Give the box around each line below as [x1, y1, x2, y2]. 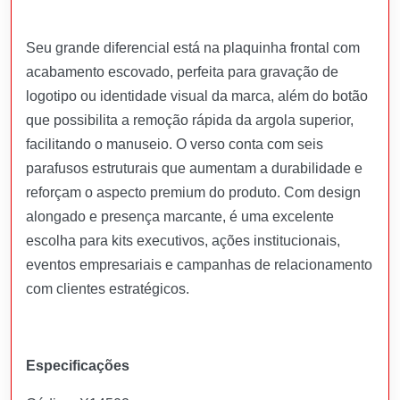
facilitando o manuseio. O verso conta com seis [26, 136, 323, 152]
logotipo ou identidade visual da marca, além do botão [26, 87, 368, 104]
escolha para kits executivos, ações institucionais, [26, 232, 340, 248]
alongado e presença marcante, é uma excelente [26, 208, 334, 224]
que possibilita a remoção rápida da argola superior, [26, 112, 354, 128]
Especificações [26, 357, 129, 373]
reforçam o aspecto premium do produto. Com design [26, 184, 361, 200]
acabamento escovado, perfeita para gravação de [26, 63, 338, 79]
